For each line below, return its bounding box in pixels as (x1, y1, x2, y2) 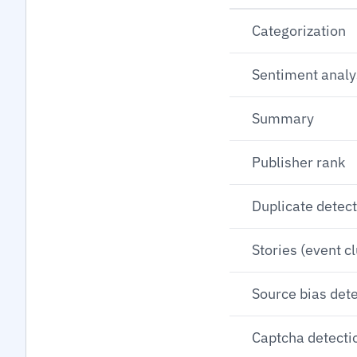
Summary (252, 109, 314, 127)
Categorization (252, 22, 346, 40)
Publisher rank (252, 153, 345, 171)
